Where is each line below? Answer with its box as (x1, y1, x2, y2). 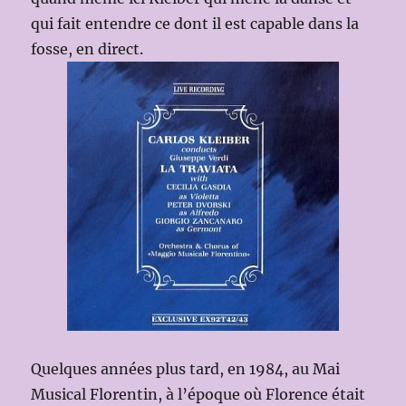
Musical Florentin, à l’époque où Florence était (31, 384, 366, 403)
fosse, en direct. (31, 39, 144, 58)
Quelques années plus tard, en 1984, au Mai (31, 359, 341, 378)
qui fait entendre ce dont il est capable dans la (31, 14, 360, 33)
